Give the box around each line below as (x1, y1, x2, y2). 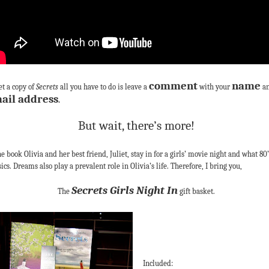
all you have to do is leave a (58, 82, 149, 91)
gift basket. (178, 186, 215, 196)
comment (149, 79, 198, 92)
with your (198, 82, 232, 91)
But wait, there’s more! (78, 118, 195, 133)
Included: (143, 258, 173, 268)
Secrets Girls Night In (71, 183, 178, 197)
